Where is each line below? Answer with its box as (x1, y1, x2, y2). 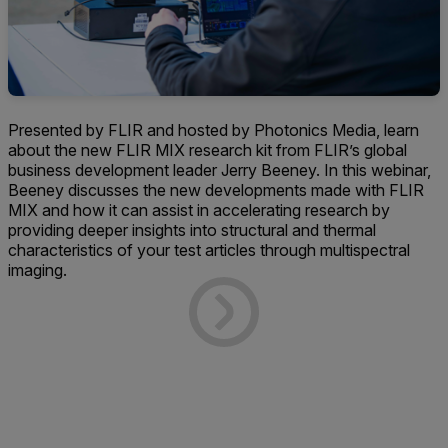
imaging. (8, 260, 67, 281)
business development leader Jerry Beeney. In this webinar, (8, 160, 431, 181)
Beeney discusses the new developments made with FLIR (8, 180, 424, 201)
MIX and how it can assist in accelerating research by (8, 200, 390, 221)
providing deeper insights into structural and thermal (8, 220, 376, 241)
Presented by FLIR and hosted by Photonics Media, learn (8, 120, 419, 141)
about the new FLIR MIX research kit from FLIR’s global (8, 140, 407, 161)
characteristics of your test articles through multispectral (8, 240, 410, 261)
